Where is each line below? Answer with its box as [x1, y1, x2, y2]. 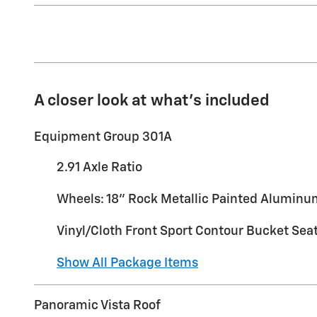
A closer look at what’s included [34, 92, 270, 109]
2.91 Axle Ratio [57, 161, 142, 174]
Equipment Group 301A [34, 130, 172, 144]
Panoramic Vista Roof [34, 299, 161, 312]
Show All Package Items [57, 256, 198, 270]
